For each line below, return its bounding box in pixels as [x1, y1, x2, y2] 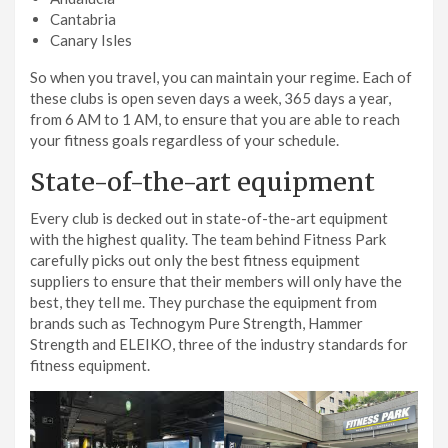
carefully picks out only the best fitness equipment [30, 251, 360, 270]
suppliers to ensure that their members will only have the [30, 272, 402, 291]
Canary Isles [50, 31, 132, 50]
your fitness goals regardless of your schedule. [30, 131, 339, 150]
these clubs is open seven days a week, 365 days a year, [30, 89, 391, 108]
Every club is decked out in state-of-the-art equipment [30, 209, 388, 228]
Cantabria [50, 10, 116, 29]
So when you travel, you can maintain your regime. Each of [30, 68, 412, 87]
